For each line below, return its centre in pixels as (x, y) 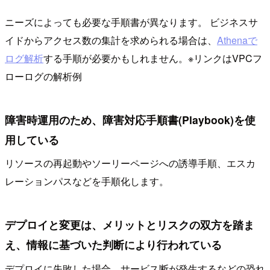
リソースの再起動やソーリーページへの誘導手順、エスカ (130, 163)
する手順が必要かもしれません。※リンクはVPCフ (153, 58)
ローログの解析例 (43, 77)
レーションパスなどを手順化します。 (87, 181)
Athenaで (237, 40)
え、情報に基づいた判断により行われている (113, 245)
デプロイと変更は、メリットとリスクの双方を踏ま (130, 225)
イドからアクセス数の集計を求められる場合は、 (111, 40)
